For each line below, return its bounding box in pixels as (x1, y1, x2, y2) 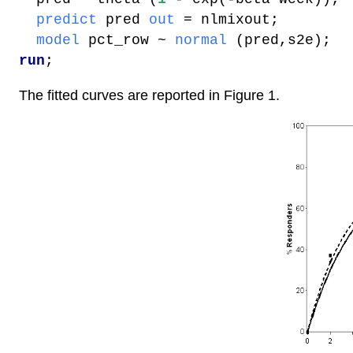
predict (36, 11, 97, 28)
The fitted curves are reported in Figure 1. (19, 87, 280, 103)
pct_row (80, 32, 158, 48)
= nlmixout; (175, 11, 279, 28)
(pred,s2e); (227, 32, 331, 48)
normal (175, 32, 227, 48)
